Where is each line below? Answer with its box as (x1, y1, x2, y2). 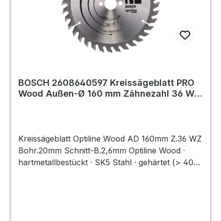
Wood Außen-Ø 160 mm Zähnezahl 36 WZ (18, 88, 200, 99)
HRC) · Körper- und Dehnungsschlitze (18, 169, 160, 179)
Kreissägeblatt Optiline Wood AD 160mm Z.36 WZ (18, 133, 202, 144)
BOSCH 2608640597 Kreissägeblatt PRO (18, 77, 194, 88)
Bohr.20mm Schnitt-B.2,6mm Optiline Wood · (18, 145, 185, 155)
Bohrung (18, 99, 55, 110)
